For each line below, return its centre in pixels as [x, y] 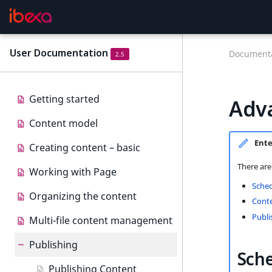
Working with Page [73, 172]
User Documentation [59, 53]
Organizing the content [83, 196]
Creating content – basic [85, 148]
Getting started [64, 99]
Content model [63, 123]
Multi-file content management [101, 220]
